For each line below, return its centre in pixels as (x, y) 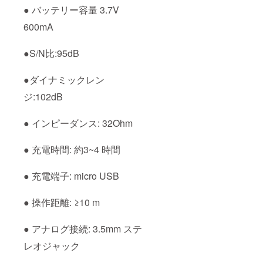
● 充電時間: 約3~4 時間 (72, 150)
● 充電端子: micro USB (71, 176)
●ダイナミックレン (64, 80)
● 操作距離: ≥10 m (62, 203)
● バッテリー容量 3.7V (71, 10)
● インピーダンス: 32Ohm (78, 123)
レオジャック (52, 246)
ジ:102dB (43, 97)
